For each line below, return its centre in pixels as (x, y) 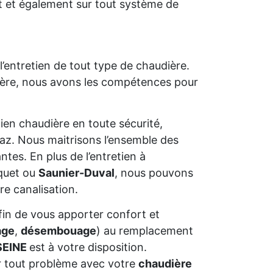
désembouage (58, 231)
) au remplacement (145, 231)
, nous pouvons (154, 173)
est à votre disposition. (88, 247)
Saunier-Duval (76, 173)
